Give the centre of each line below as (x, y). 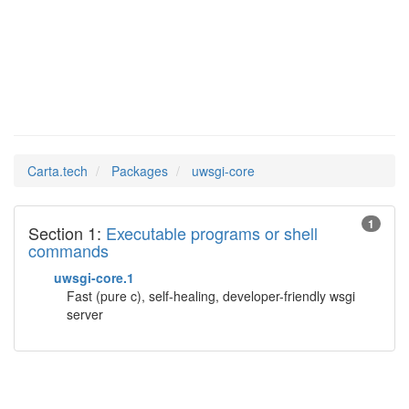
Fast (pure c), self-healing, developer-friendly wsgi (211, 296)
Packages (140, 171)
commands (68, 250)
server (85, 314)
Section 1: (67, 233)
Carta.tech (58, 171)
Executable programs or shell (212, 233)
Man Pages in (90, 103)
